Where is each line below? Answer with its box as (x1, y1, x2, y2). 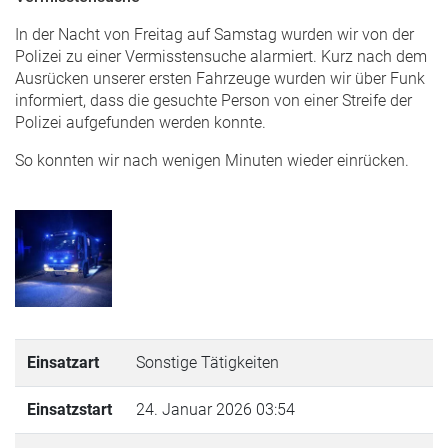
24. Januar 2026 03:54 (136, 399, 295, 419)
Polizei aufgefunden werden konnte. (15, 112, 266, 132)
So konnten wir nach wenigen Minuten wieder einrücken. (15, 150, 413, 170)
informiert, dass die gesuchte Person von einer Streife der (15, 90, 412, 110)
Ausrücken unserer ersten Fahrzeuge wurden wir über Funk (15, 68, 425, 88)
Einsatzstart (27, 399, 112, 419)
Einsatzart (27, 352, 99, 372)
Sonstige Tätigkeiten (136, 352, 279, 372)
